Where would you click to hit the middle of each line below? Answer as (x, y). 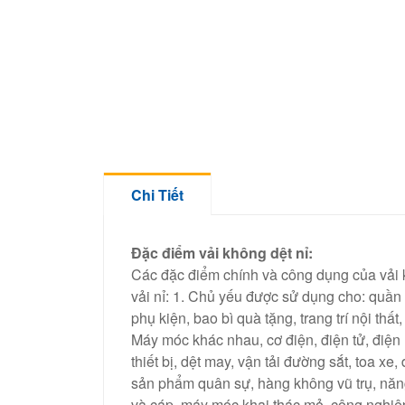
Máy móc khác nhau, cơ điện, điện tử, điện (266, 339)
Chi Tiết (157, 194)
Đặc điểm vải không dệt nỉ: (222, 252)
